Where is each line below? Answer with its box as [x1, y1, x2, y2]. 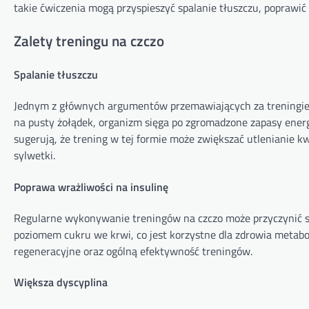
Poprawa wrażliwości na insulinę [14, 178, 168, 195]
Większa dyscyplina [14, 274, 108, 291]
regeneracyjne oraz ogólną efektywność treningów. [14, 242, 252, 259]
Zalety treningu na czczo [14, 29, 164, 52]
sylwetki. [14, 147, 55, 164]
